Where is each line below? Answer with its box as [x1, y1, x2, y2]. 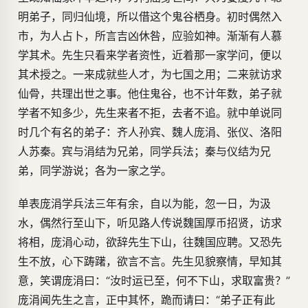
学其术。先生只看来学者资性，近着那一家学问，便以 [18, 48, 282, 63]
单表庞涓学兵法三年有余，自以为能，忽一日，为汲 [18, 197, 271, 211]
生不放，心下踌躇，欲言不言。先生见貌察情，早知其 [18, 254, 282, 269]
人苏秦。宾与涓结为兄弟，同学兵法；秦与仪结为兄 [18, 144, 271, 159]
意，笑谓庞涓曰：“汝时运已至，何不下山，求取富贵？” [18, 274, 290, 288]
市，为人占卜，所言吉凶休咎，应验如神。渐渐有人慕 [18, 29, 282, 43]
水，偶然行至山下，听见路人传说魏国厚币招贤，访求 [18, 216, 282, 230]
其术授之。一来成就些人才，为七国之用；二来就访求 [18, 67, 282, 82]
